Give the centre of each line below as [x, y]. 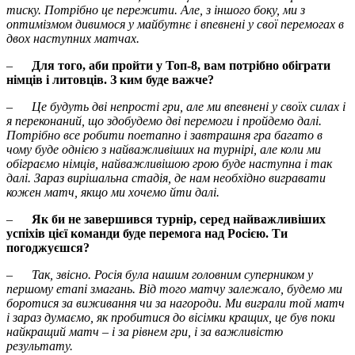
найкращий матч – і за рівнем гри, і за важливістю [145, 332]
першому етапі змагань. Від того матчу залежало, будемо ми [174, 289]
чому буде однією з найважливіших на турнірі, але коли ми [164, 150]
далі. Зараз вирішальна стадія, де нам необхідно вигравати [166, 178]
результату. [40, 346]
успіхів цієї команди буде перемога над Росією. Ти [147, 234]
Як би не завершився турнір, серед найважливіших [179, 219]
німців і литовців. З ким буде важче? [110, 80]
